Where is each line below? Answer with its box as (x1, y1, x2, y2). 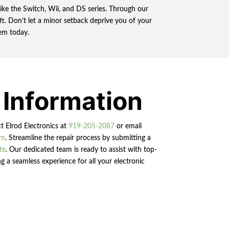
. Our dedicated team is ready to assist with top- (5, 146, 157, 153)
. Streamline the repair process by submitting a (5, 134, 151, 142)
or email (114, 122, 142, 130)
